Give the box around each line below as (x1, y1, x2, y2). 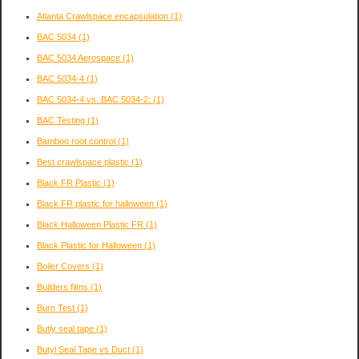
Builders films (37, 282, 91, 292)
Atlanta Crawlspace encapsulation (37, 11, 171, 22)
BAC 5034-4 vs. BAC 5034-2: (37, 95, 153, 105)
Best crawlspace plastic (37, 157, 131, 167)
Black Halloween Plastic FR (37, 220, 146, 230)
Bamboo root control (37, 136, 118, 147)
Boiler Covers (37, 261, 92, 272)
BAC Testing (37, 115, 87, 126)
